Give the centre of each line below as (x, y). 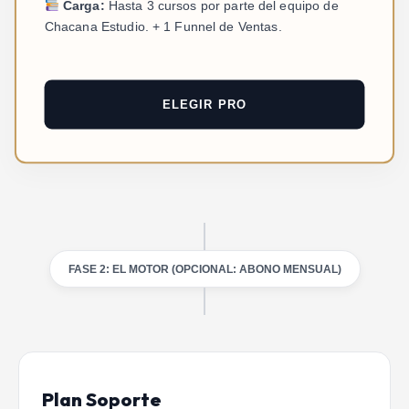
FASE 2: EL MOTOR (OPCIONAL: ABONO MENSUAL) (204, 269)
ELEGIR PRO (204, 105)
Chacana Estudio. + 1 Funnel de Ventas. (163, 27)
